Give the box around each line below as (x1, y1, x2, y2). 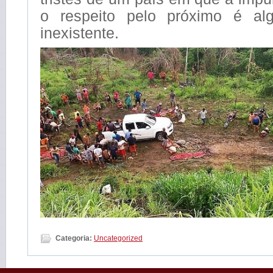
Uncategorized (94, 234, 143, 243)
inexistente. (40, 24, 119, 41)
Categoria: (55, 234, 92, 243)
